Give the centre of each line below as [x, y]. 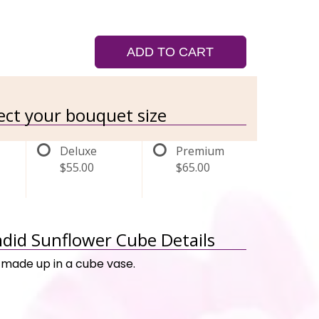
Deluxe [79, 151]
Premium [200, 151]
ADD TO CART [171, 52]
